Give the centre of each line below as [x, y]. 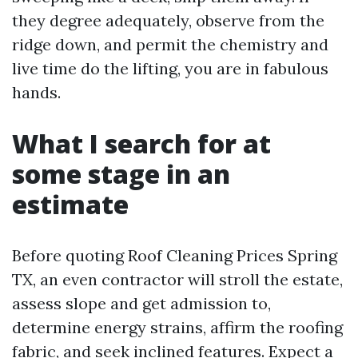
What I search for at [141, 143]
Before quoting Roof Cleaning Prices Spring [175, 255]
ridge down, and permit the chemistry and [170, 44]
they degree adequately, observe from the [168, 20]
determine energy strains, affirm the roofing [177, 327]
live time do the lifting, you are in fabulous [170, 68]
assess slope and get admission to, [141, 303]
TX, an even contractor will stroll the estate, [177, 279]
